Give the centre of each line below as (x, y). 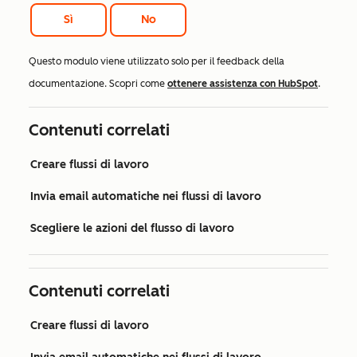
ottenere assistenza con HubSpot (243, 84)
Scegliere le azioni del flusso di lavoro (132, 229)
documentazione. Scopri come (98, 84)
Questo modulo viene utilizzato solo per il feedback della (157, 62)
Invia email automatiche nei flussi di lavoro (146, 197)
